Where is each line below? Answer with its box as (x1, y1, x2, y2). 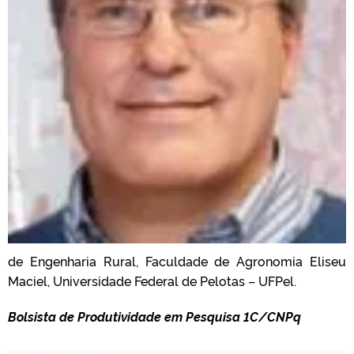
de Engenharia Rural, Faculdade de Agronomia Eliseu (8, 251, 346, 269)
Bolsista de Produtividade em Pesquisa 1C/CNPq (8, 307, 301, 325)
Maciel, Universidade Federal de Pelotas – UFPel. (8, 271, 296, 289)
